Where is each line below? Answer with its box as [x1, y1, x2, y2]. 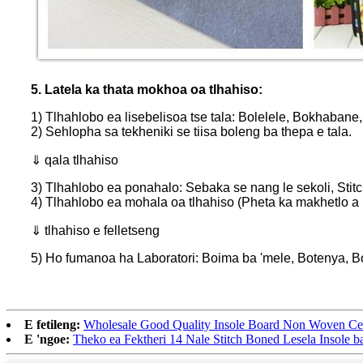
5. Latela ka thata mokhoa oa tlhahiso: [31, 83, 263, 97]
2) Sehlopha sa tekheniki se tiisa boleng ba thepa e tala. [31, 125, 352, 139]
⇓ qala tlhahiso [31, 153, 118, 168]
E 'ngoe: [24, 332, 70, 347]
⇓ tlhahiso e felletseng [31, 224, 160, 238]
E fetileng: [24, 318, 80, 332]
